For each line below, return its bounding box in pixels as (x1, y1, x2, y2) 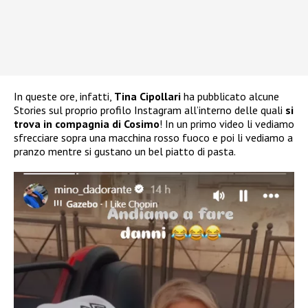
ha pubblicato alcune (181, 89, 279, 104)
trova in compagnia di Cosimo (14, 117, 159, 131)
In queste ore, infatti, (14, 89, 114, 104)
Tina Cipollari (114, 89, 181, 104)
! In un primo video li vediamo (159, 117, 294, 131)
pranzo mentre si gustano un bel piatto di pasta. (14, 144, 236, 159)
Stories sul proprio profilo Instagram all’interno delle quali (14, 103, 285, 118)
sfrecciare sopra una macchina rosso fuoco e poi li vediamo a (14, 131, 293, 145)
